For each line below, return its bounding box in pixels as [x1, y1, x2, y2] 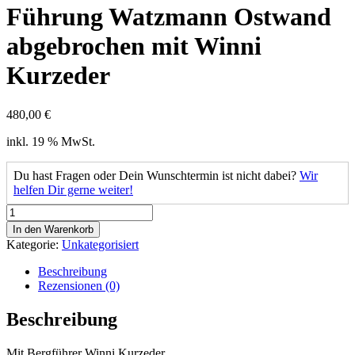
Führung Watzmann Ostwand [6, 2, 331, 32]
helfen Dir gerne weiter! [13, 182, 133, 197]
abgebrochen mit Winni [6, 32, 261, 61]
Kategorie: [6, 237, 62, 251]
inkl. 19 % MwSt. [6, 134, 95, 148]
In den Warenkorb [13, 223, 94, 235]
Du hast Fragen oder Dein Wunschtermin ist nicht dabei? [13, 168, 300, 182]
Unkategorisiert [62, 237, 139, 251]
